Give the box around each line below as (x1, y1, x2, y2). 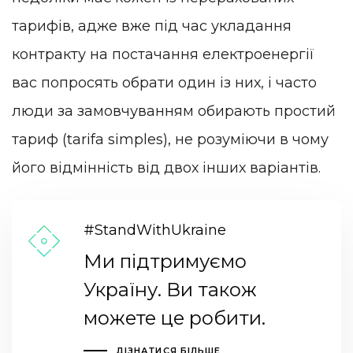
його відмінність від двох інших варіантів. (12, 159, 321, 177)
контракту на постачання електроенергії (12, 46, 314, 64)
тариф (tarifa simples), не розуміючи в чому (12, 131, 329, 149)
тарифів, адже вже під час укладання (12, 17, 292, 35)
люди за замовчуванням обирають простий (12, 102, 336, 121)
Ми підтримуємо (83, 250, 247, 273)
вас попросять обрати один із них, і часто (12, 74, 317, 92)
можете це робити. (83, 307, 266, 330)
